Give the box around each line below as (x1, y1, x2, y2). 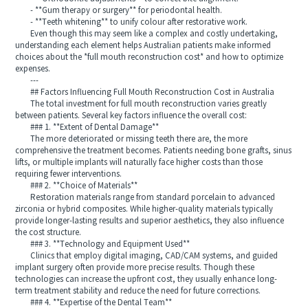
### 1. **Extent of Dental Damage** (15, 122, 159, 132)
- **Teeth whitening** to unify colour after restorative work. (15, 17, 248, 27)
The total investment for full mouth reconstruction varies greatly (15, 99, 267, 109)
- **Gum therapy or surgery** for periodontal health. (15, 5, 223, 15)
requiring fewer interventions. (15, 169, 122, 179)
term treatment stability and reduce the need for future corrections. (15, 286, 261, 296)
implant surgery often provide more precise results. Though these (15, 263, 255, 272)
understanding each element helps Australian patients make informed (15, 41, 272, 50)
